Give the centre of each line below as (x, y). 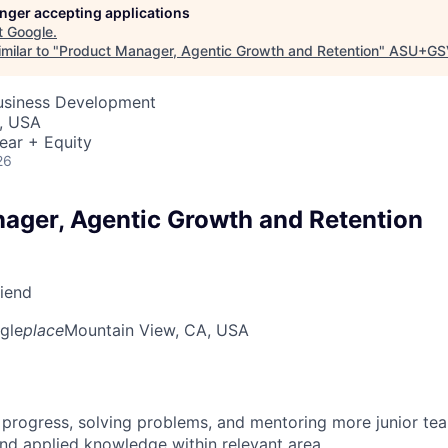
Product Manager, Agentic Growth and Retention (219, 50)
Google (30, 31)
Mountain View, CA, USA (156, 329)
